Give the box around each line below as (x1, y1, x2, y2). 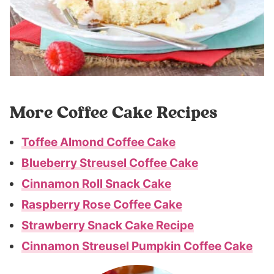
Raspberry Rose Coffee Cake (21, 197, 182, 212)
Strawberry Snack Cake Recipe (21, 218, 194, 232)
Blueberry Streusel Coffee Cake (21, 155, 198, 170)
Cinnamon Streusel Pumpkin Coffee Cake (21, 239, 253, 253)
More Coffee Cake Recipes (10, 101, 217, 123)
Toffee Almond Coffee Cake (21, 135, 176, 149)
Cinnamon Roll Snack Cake (21, 176, 171, 191)
